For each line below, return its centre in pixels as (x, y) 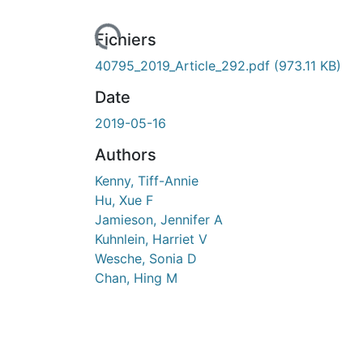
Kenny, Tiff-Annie (147, 180)
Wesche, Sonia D (146, 258)
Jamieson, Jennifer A (159, 219)
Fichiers (126, 39)
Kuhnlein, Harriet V (151, 239)
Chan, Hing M (136, 278)
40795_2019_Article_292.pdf (184, 65)
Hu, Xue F (124, 200)
